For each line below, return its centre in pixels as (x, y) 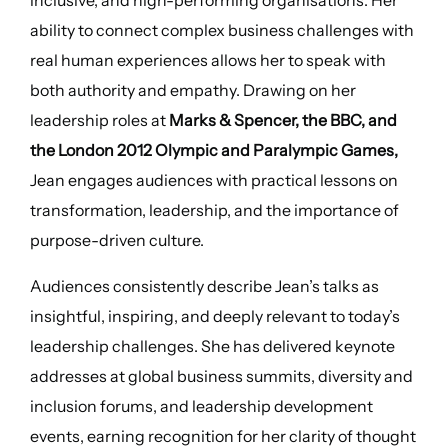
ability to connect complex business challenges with (221, 29)
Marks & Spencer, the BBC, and (282, 119)
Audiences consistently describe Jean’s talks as (204, 285)
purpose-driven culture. (116, 239)
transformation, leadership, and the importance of (214, 209)
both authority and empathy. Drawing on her (192, 89)
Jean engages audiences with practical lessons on (213, 179)
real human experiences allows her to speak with (207, 59)
